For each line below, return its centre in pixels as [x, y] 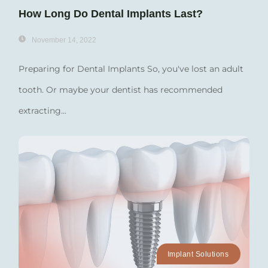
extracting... [42, 110]
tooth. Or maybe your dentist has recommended [121, 89]
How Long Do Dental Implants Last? [111, 13]
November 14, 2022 [64, 40]
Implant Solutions [198, 254]
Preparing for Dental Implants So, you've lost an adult [131, 68]
